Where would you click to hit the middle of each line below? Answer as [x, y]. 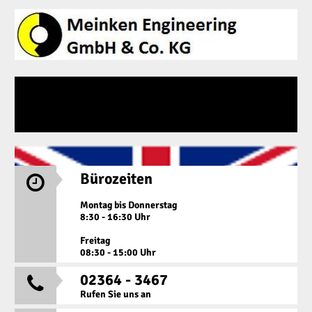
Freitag [95, 240]
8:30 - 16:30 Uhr [115, 217]
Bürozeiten [116, 178]
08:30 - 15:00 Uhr [118, 252]
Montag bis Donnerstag [128, 205]
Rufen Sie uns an [115, 294]
